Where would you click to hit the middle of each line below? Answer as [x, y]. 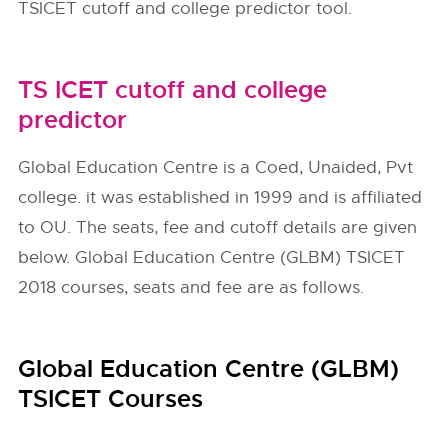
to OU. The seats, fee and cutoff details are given [218, 227]
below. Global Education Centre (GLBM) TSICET [212, 257]
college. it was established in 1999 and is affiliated [220, 197]
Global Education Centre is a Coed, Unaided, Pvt [216, 167]
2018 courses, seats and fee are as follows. [191, 287]
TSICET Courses [111, 399]
